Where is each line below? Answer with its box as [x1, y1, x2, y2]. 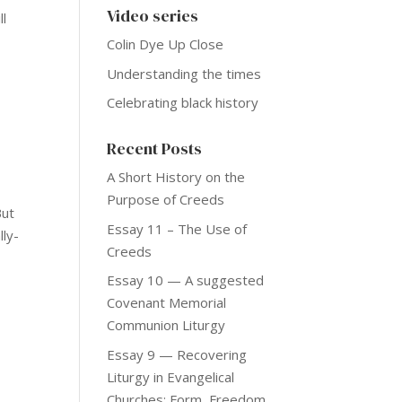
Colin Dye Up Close [107, 35, 224, 54]
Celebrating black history [107, 93, 259, 112]
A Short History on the [107, 168, 246, 187]
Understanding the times [107, 64, 262, 83]
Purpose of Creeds [107, 190, 225, 209]
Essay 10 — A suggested [107, 271, 265, 290]
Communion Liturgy [107, 316, 226, 335]
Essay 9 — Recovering [107, 345, 248, 363]
